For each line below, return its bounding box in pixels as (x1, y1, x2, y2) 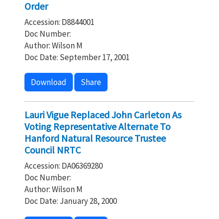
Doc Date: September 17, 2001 (24, 52, 130, 63)
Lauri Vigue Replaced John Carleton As (24, 109, 181, 121)
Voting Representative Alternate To (24, 120, 171, 132)
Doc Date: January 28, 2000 (24, 196, 117, 206)
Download (31, 77, 66, 88)
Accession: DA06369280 (24, 160, 103, 171)
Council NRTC (24, 144, 81, 156)
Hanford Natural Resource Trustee (24, 132, 166, 144)
